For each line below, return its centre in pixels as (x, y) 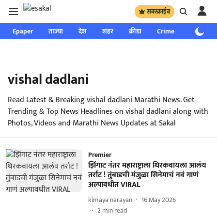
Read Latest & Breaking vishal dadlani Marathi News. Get (101, 100)
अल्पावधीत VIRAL (114, 185)
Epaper (23, 31)
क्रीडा (135, 31)
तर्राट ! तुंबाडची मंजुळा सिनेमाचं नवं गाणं (143, 175)
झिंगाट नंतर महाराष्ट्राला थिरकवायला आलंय (147, 165)
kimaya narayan (110, 200)
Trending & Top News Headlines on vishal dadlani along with (108, 112)
